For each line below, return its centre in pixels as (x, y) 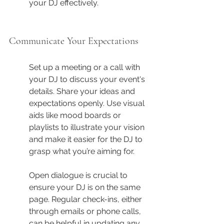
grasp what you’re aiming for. (82, 151)
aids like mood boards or (76, 115)
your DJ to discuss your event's (88, 79)
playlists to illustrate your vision (88, 127)
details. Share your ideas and (83, 91)
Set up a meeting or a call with (85, 67)
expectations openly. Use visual (88, 103)
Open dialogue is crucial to (79, 175)
